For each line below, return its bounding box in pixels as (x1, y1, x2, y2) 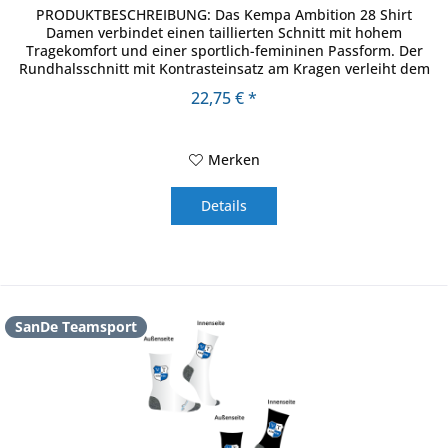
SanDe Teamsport (15, 317, 138, 337)
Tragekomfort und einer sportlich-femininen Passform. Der (25, 41, 423, 61)
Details (201, 196, 248, 216)
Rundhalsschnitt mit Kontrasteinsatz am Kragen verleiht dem (18, 59, 430, 79)
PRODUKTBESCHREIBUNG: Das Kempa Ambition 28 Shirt (36, 5, 413, 25)
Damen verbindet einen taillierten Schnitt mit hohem (46, 23, 403, 43)
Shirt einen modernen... (144, 77, 305, 97)
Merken (207, 150, 260, 170)
